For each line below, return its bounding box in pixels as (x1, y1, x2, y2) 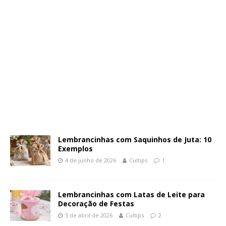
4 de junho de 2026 (65, 156, 116, 164)
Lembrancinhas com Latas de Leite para (58, 190, 205, 199)
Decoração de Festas (58, 199, 134, 208)
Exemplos (58, 144, 93, 153)
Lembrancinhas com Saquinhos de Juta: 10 (58, 135, 211, 144)
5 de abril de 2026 (65, 211, 112, 219)
